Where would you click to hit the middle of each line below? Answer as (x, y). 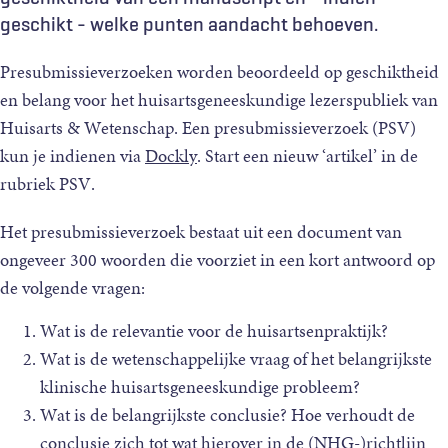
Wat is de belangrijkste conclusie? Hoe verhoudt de (227, 415)
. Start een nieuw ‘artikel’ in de (307, 156)
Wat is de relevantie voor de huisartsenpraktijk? (214, 331)
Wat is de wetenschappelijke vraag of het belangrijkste (236, 359)
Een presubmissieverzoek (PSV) (299, 128)
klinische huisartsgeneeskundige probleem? (200, 387)
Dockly (171, 156)
